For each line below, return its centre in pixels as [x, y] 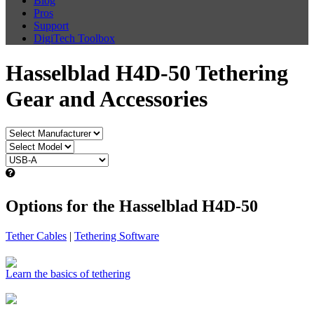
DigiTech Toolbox [74, 39]
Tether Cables [36, 236]
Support [51, 26]
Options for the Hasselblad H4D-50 [132, 206]
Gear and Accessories [107, 98]
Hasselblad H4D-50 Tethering [147, 73]
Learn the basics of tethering [68, 274]
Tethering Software [117, 236]
